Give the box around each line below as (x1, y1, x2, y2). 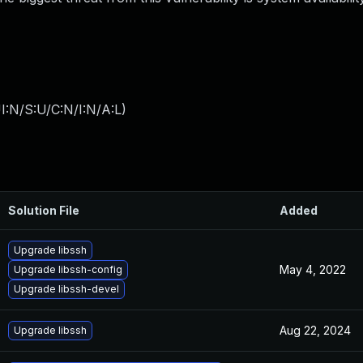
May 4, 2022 (280, 263, 346, 276)
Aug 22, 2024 (280, 323, 351, 337)
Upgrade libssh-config (14, 263, 122, 275)
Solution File (8, 203, 79, 217)
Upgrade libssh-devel (14, 283, 119, 295)
